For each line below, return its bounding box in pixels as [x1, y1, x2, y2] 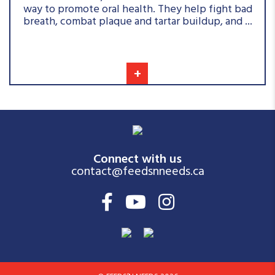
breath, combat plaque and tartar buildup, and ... [23, 12, 252, 34]
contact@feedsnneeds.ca [71, 161, 204, 185]
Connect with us [93, 149, 182, 172]
